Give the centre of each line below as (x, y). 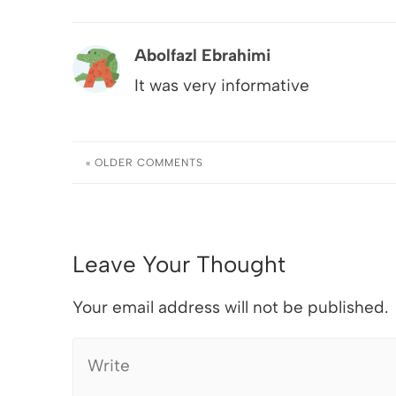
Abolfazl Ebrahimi (202, 55)
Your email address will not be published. (230, 308)
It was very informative (222, 85)
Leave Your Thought (179, 265)
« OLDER (110, 163)
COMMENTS (169, 163)
